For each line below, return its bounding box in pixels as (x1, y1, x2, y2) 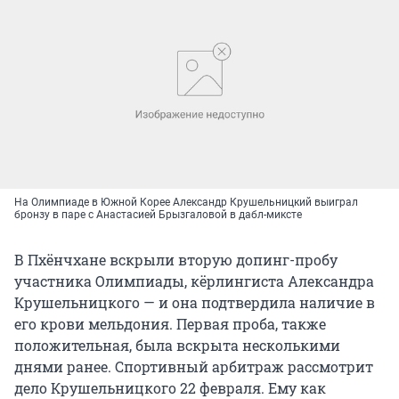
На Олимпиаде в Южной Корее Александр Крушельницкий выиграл (14, 195, 358, 208)
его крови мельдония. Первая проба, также (14, 313, 326, 333)
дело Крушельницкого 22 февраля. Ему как (14, 378, 326, 397)
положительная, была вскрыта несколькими (14, 335, 340, 354)
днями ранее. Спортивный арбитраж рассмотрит (14, 356, 373, 376)
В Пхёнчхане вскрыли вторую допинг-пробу (14, 249, 338, 269)
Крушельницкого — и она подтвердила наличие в (14, 292, 375, 312)
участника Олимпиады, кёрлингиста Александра (14, 271, 374, 290)
